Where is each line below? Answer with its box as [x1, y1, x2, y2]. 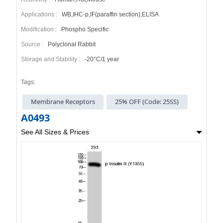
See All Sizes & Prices [20, 127, 89, 136]
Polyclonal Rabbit [46, 41, 96, 48]
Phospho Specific [59, 26, 109, 33]
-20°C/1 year [83, 56, 119, 63]
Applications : [20, 11, 60, 18]
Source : [20, 41, 46, 48]
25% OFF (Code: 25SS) [111, 97, 184, 107]
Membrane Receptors [26, 97, 100, 107]
